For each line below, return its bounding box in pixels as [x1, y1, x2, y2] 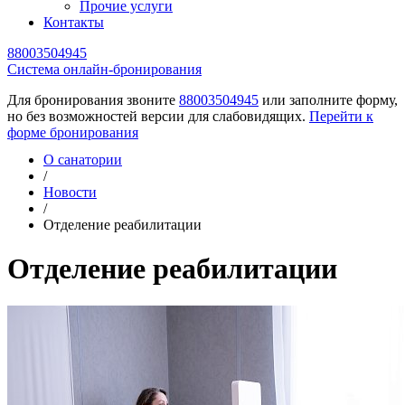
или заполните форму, [259, 92, 398, 108]
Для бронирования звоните [7, 92, 179, 108]
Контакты [43, 14, 104, 30]
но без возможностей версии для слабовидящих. [7, 108, 309, 124]
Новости [43, 184, 97, 200]
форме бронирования [7, 125, 138, 140]
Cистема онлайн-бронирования [7, 61, 202, 77]
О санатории [43, 152, 122, 167]
